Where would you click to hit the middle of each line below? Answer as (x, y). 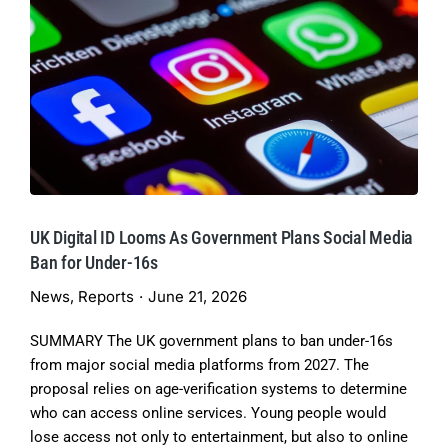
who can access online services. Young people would (208, 413)
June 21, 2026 (197, 297)
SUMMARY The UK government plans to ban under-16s (211, 341)
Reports (106, 297)
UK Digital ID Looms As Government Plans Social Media (221, 238)
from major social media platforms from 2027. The (199, 365)
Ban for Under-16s (94, 263)
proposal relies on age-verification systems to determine (218, 389)
